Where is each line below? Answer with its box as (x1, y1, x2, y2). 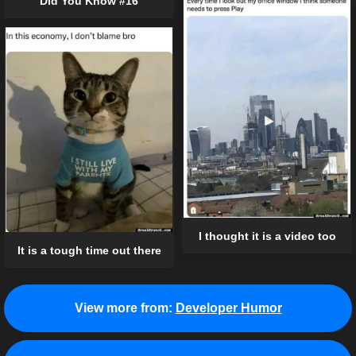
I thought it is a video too (198, 229, 336, 242)
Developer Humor (175, 300, 282, 315)
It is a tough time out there (17, 244, 161, 257)
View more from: (74, 300, 172, 315)
